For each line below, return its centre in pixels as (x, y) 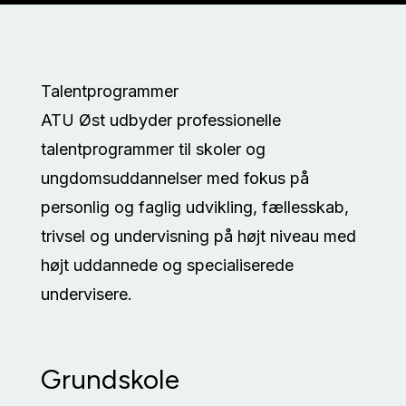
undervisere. (86, 294)
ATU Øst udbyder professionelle (160, 120)
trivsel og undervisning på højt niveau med (198, 236)
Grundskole (110, 379)
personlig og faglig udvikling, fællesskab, (194, 207)
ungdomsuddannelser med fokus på (174, 178)
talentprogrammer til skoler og (153, 149)
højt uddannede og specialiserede (167, 265)
